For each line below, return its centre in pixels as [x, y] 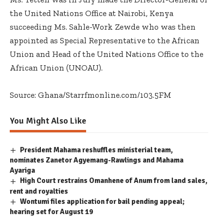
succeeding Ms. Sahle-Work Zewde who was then [104, 27]
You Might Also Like [48, 121]
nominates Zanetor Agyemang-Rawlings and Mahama [97, 160]
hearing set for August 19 [51, 211]
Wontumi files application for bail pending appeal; [102, 201]
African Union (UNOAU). [56, 68]
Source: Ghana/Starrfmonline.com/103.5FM [91, 95]
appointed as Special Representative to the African [105, 41]
